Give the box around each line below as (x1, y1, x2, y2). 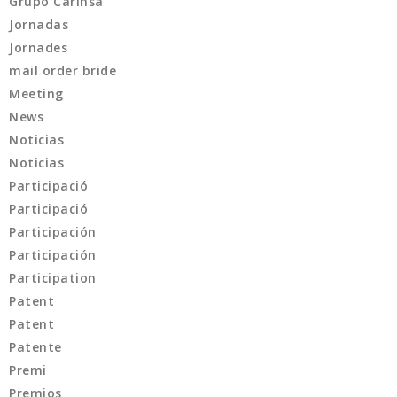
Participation (9, 269, 97, 287)
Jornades (9, 39, 67, 57)
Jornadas (9, 16, 68, 34)
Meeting (9, 85, 64, 103)
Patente (9, 339, 62, 356)
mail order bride (9, 62, 116, 80)
